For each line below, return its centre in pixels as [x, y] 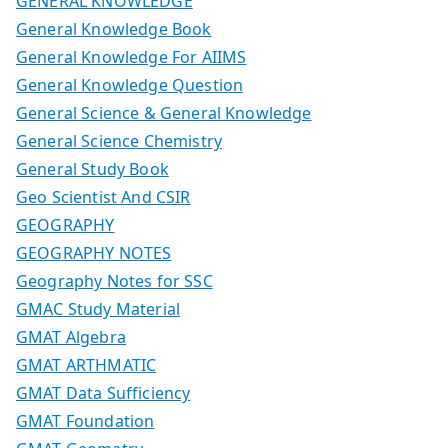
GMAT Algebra [71, 336]
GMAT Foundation [85, 420]
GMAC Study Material [98, 308]
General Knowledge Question [130, 84]
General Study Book [92, 168]
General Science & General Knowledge [164, 112]
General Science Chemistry [119, 140]
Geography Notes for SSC [114, 280]
